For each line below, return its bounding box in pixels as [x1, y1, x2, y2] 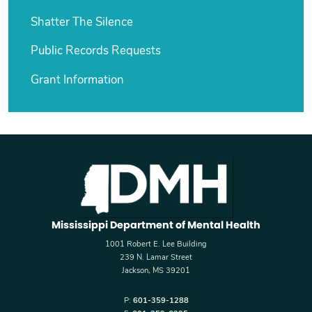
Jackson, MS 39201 [122, 267, 190, 275]
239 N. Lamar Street [120, 253, 192, 262]
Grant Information [31, 75, 125, 87]
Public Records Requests [31, 45, 162, 58]
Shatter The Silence [31, 16, 134, 29]
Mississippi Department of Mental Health [52, 217, 260, 232]
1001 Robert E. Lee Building [105, 240, 207, 249]
